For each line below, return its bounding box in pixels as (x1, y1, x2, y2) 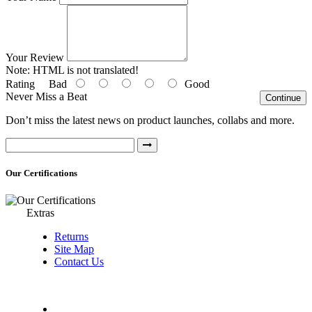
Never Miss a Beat (6, 90, 87, 102)
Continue (265, 92, 301, 103)
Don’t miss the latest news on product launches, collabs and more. (6, 114, 295, 126)
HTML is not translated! (30, 63, 139, 76)
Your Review (6, 51, 64, 63)
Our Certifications (6, 167, 77, 178)
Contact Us (54, 255, 104, 267)
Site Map (54, 242, 94, 255)
